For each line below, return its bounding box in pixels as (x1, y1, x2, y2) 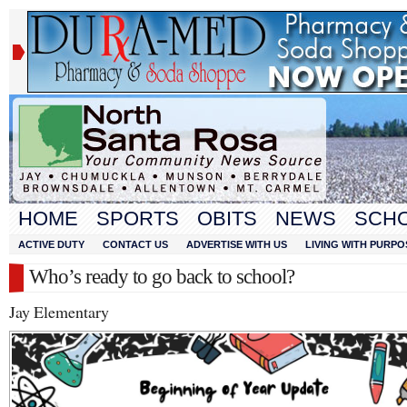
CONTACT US (103, 239, 168, 250)
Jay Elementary (9, 301, 109, 323)
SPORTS (96, 207, 179, 230)
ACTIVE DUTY (18, 239, 84, 250)
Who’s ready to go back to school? (29, 265, 294, 288)
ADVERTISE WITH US (186, 239, 287, 250)
